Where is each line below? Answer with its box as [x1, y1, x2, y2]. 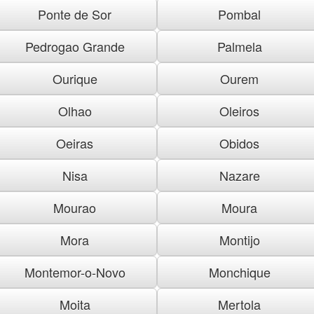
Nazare [219, 165, 260, 184]
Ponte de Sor [38, 4, 111, 23]
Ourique [52, 69, 97, 88]
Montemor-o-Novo [24, 262, 125, 281]
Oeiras [56, 133, 93, 152]
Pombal [218, 4, 261, 23]
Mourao [53, 198, 96, 217]
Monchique [208, 262, 271, 281]
